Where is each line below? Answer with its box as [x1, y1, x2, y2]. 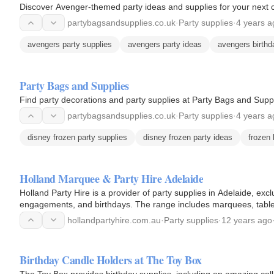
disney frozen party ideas [143, 133, 232, 142]
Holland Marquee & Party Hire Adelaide [20, 170, 204, 187]
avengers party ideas [128, 40, 202, 50]
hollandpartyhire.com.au [67, 215, 161, 225]
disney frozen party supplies [28, 133, 127, 142]
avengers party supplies [28, 40, 112, 50]
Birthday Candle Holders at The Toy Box [20, 251, 202, 268]
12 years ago [221, 215, 272, 225]
